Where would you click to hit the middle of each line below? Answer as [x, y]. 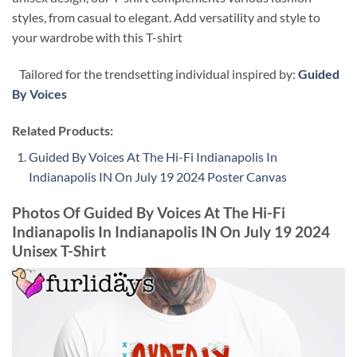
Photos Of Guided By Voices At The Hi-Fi [149, 212]
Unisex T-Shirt [59, 250]
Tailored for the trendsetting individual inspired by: [155, 73]
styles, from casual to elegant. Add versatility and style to [166, 18]
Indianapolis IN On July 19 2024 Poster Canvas [157, 176]
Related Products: [63, 130]
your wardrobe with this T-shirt [97, 37]
